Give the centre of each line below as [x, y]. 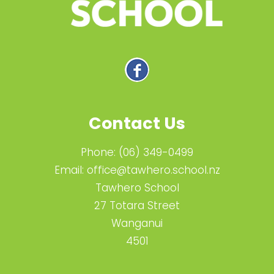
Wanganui [137, 224]
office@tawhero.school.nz [153, 170]
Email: [70, 170]
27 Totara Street [137, 206]
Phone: [100, 153]
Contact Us [137, 124]
